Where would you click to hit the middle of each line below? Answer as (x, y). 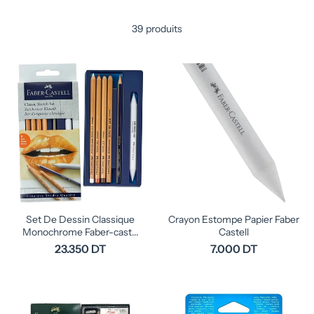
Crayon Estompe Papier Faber (234, 219)
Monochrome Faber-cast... (80, 232)
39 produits (157, 29)
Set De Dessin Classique (80, 219)
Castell (234, 232)
